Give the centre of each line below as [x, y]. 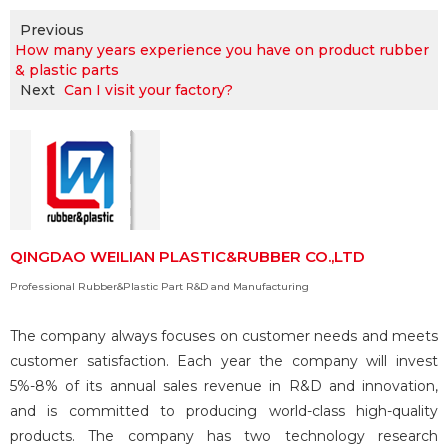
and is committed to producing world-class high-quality [224, 411]
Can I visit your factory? [148, 90]
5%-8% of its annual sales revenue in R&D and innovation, [224, 386]
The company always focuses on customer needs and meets [224, 336]
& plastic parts [67, 70]
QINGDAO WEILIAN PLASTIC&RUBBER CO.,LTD [187, 256]
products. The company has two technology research [224, 436]
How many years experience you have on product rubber [222, 50]
